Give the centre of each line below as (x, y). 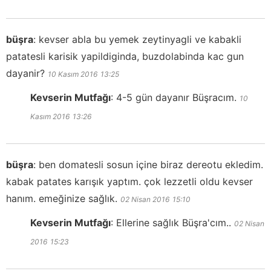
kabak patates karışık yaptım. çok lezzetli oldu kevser (129, 181)
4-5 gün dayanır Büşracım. (176, 97)
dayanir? (25, 73)
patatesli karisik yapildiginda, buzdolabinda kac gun (125, 56)
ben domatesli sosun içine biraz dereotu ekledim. (151, 164)
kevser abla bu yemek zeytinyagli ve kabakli (140, 39)
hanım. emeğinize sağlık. (62, 198)
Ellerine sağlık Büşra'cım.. (174, 222)
